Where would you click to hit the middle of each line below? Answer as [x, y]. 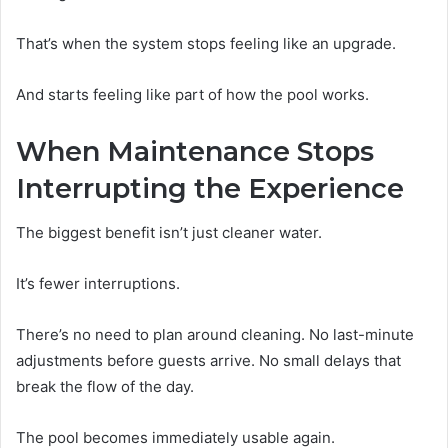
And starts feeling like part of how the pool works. [192, 94]
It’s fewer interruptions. [98, 284]
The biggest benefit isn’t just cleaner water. [169, 233]
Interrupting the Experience [210, 188]
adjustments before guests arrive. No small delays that [208, 361]
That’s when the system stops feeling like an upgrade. [206, 43]
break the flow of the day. [105, 387]
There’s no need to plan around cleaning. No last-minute [215, 335]
